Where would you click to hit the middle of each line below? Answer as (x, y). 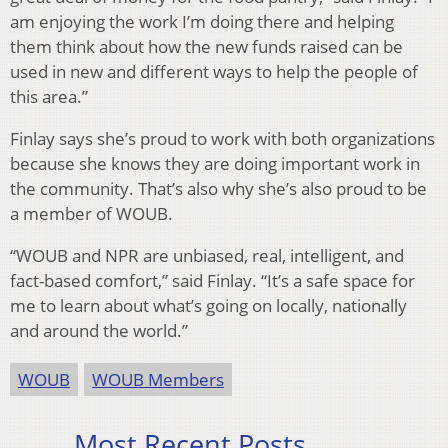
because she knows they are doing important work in (215, 163)
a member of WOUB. (91, 213)
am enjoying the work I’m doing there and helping (202, 21)
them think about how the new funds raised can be (206, 46)
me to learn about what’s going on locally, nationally (208, 305)
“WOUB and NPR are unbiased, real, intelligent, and (207, 255)
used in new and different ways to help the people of (214, 71)
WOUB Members (158, 379)
